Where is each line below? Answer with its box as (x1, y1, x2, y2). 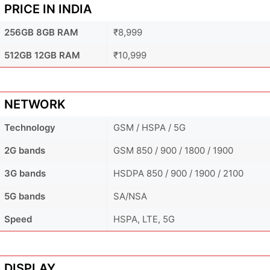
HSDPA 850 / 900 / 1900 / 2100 (113, 167, 243, 179)
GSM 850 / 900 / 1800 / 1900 (113, 144, 233, 156)
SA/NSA (113, 190, 147, 202)
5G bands (4, 190, 45, 202)
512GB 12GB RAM (4, 49, 80, 61)
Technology (4, 121, 55, 133)
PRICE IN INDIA (4, 1, 92, 16)
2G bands (4, 144, 45, 156)
